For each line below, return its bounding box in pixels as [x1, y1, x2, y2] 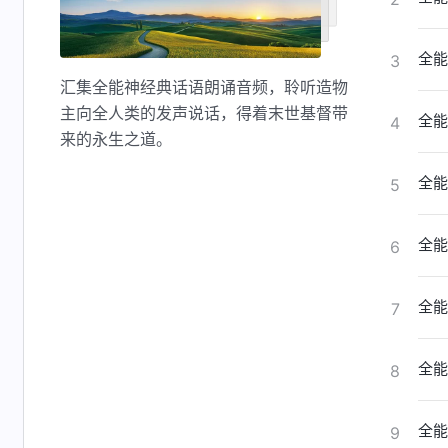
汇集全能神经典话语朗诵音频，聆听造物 [60, 77, 348, 97]
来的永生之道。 [60, 129, 172, 149]
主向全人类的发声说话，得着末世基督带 [60, 103, 348, 123]
